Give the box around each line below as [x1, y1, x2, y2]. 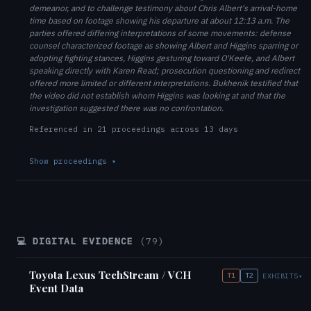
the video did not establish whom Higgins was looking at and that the [29, 90, 285, 101]
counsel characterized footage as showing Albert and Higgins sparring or [29, 40, 298, 51]
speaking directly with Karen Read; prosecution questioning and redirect [29, 65, 300, 76]
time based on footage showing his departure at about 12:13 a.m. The [29, 15, 289, 26]
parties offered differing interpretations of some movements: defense [29, 28, 291, 38]
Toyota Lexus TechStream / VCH [29, 268, 192, 282]
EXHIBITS [262, 271, 299, 280]
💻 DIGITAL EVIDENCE [17, 235, 140, 247]
